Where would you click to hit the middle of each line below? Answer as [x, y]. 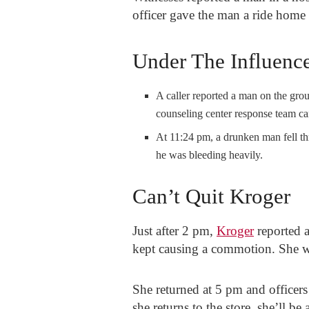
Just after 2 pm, [175, 230]
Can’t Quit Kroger [211, 196]
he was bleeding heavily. [210, 154]
